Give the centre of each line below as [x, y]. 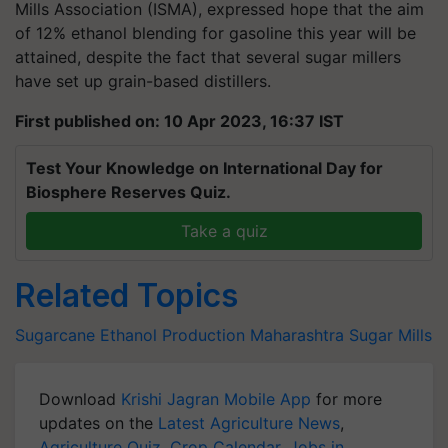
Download [80, 399]
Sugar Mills [390, 335]
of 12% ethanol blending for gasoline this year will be [215, 33]
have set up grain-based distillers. [143, 81]
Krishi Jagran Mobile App [216, 399]
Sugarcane [55, 335]
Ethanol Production [172, 335]
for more [346, 399]
